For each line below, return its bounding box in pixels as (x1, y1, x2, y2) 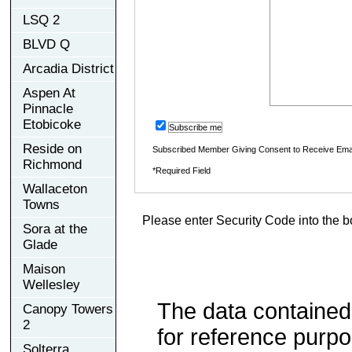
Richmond (23, 156, 82, 172)
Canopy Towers (23, 301, 113, 317)
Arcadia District (23, 60, 114, 76)
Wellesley (23, 277, 80, 292)
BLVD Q (23, 36, 70, 52)
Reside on (23, 141, 82, 156)
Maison (23, 261, 65, 277)
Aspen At (23, 85, 75, 101)
